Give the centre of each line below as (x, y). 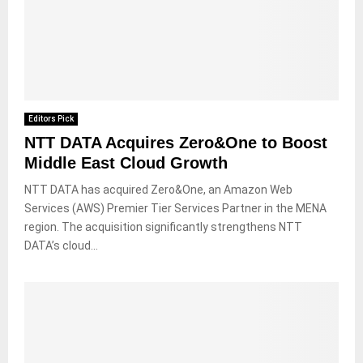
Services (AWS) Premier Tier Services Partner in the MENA (175, 208)
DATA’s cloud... (61, 245)
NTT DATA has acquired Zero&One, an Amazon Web (158, 189)
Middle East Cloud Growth (126, 162)
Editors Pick (51, 118)
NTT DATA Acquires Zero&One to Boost (176, 142)
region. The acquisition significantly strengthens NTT (163, 226)
